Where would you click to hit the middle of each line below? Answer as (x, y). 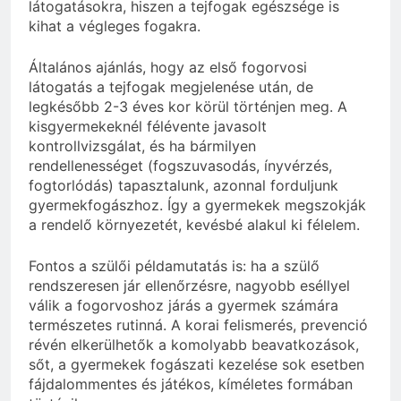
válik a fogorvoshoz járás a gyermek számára (183, 306)
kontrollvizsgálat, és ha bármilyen (142, 146)
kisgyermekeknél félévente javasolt (148, 127)
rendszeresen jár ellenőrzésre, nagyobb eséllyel (189, 286)
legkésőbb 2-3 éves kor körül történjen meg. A (188, 107)
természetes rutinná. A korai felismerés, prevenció (198, 325)
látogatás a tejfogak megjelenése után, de (171, 87)
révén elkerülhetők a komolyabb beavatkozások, (194, 345)
